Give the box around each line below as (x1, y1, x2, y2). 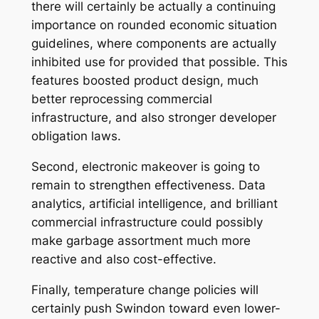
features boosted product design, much (31, 73, 258, 88)
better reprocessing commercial (31, 92, 212, 107)
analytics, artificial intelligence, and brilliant (31, 196, 278, 211)
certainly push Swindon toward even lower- (31, 300, 281, 315)
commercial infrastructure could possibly (31, 214, 263, 229)
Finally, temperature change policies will (31, 282, 258, 297)
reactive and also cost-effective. (31, 251, 216, 266)
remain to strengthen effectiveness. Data (31, 177, 266, 192)
